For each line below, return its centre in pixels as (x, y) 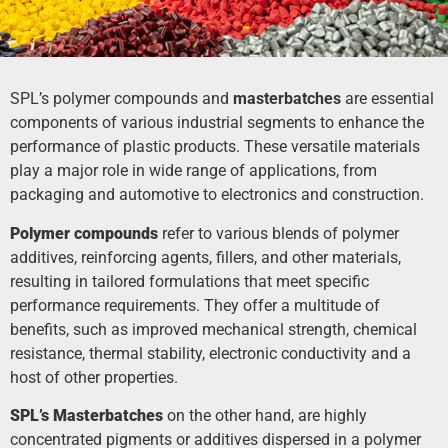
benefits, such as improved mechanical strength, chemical (213, 329)
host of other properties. (94, 377)
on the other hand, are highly (267, 416)
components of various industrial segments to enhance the (217, 123)
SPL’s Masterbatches (88, 416)
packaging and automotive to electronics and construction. (217, 195)
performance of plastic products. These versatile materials (215, 147)
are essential (387, 99)
